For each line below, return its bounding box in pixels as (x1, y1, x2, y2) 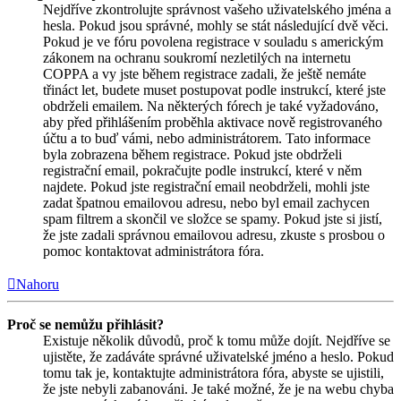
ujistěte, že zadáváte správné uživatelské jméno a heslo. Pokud (43, 348, 394, 364)
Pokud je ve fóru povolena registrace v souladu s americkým (43, 33, 383, 49)
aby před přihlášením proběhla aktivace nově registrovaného (43, 114, 382, 130)
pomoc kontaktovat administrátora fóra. (43, 243, 264, 259)
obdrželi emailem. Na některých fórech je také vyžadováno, (43, 98, 379, 114)
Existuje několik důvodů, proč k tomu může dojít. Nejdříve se (43, 332, 390, 348)
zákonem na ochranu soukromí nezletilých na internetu (43, 49, 351, 65)
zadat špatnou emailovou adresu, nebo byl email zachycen (43, 194, 370, 210)
